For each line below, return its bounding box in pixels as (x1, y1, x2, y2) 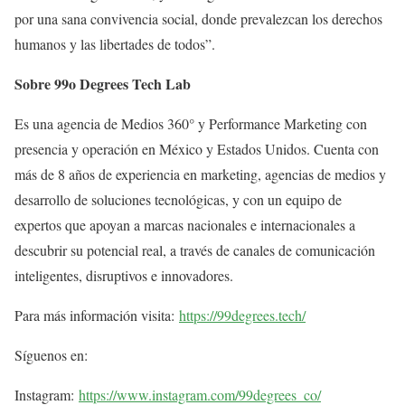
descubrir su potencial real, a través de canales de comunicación (14, 240, 375, 259)
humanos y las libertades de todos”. (14, 33, 215, 53)
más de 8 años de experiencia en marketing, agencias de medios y (14, 164, 386, 184)
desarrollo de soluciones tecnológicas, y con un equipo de (14, 189, 342, 209)
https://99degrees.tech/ (179, 305, 306, 325)
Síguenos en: (14, 344, 88, 364)
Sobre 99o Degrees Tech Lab (14, 72, 191, 94)
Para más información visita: (14, 305, 179, 325)
